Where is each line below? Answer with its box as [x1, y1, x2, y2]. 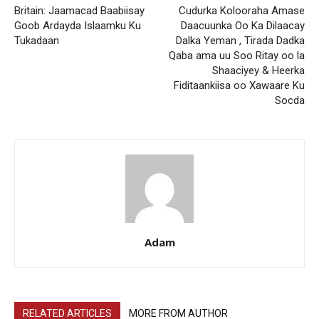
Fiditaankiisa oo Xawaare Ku [174, 79, 305, 93]
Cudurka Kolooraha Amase [179, 4, 305, 18]
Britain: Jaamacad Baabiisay [14, 4, 145, 18]
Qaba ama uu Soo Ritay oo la [169, 49, 305, 63]
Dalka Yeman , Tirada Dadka [176, 34, 305, 48]
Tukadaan [14, 34, 59, 48]
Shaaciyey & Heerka [212, 64, 305, 78]
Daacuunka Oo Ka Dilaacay [181, 19, 305, 33]
